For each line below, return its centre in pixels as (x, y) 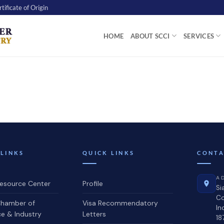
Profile (93, 183)
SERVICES (199, 36)
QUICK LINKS (109, 153)
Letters (94, 214)
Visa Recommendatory (120, 203)
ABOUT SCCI (150, 36)
